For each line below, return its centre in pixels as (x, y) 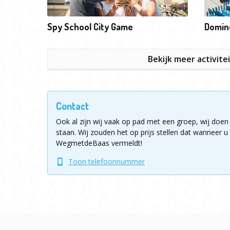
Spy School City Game (90, 27)
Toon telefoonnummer (107, 161)
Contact (72, 106)
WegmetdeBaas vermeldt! (99, 143)
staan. (66, 132)
